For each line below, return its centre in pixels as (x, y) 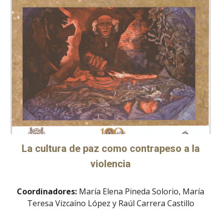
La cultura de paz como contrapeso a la (110, 149)
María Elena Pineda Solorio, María (142, 192)
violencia (110, 164)
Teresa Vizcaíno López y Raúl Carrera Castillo (110, 203)
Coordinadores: (48, 192)
